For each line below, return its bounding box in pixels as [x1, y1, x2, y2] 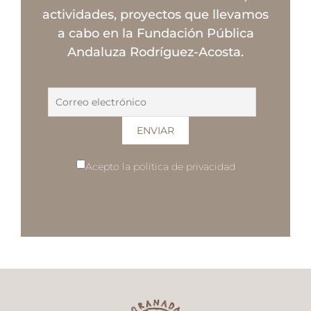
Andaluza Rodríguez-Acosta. [67, 44, 244, 60]
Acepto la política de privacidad [85, 160, 235, 174]
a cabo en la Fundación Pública [57, 26, 254, 42]
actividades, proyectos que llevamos [42, 7, 269, 23]
